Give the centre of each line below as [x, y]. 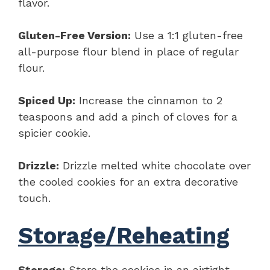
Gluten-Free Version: [74, 35]
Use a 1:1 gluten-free [187, 35]
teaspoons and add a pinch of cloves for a [128, 116]
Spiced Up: [47, 100]
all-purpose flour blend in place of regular [128, 51]
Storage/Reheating [124, 235]
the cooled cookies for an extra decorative [128, 181]
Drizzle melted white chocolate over [155, 165]
